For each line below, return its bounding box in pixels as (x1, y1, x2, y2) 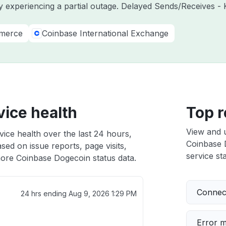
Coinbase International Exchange (42, 28, 168, 38)
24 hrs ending (20, 189, 69, 198)
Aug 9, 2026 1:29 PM (68, 189, 137, 198)
